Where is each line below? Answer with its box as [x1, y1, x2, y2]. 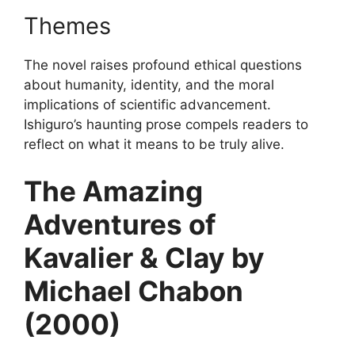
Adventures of [24, 208, 216, 242]
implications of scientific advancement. [24, 96, 271, 113]
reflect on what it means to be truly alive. [24, 136, 284, 152]
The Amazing [24, 174, 203, 208]
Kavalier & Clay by [24, 241, 265, 275]
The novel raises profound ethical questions [24, 56, 302, 73]
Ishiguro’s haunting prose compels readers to [24, 116, 308, 132]
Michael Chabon [24, 274, 243, 308]
